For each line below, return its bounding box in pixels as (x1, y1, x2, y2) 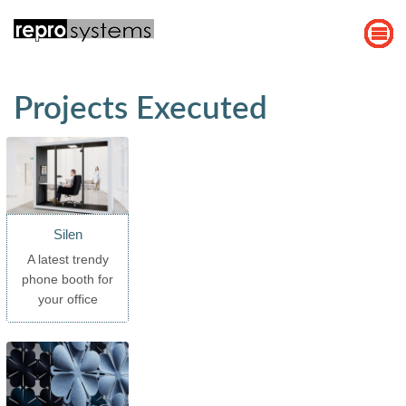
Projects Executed (14, 93, 267, 125)
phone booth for (22, 271, 114, 286)
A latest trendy (26, 251, 109, 266)
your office (37, 291, 98, 306)
